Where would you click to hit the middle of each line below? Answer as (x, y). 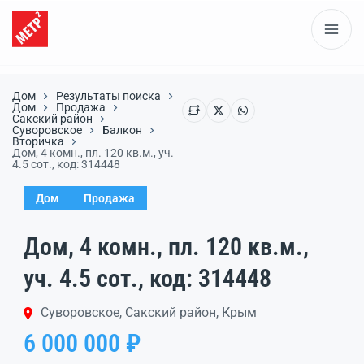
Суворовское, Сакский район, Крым (149, 312)
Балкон (122, 130)
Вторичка (38, 141)
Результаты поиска (108, 96)
